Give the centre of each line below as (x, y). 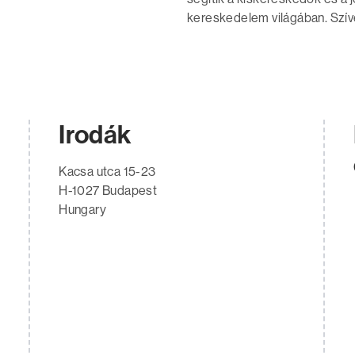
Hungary (82, 210)
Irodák (95, 135)
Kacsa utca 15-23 (107, 172)
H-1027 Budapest (108, 191)
